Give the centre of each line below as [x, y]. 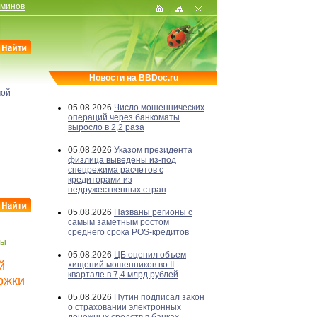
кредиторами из [100, 180]
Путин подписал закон [159, 297]
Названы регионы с [153, 212]
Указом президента [153, 150]
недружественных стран [117, 190]
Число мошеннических [159, 108]
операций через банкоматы [124, 117]
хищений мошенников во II [121, 265]
